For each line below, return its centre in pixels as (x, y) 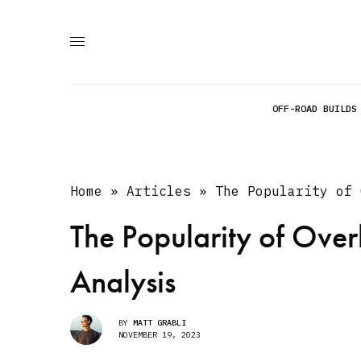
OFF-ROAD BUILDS (315, 108)
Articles (159, 191)
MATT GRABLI (160, 322)
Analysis (123, 282)
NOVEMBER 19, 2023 (160, 334)
